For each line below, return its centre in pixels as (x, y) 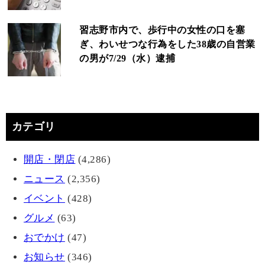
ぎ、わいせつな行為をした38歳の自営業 (167, 44)
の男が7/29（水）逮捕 (127, 59)
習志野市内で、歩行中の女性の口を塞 (162, 30)
